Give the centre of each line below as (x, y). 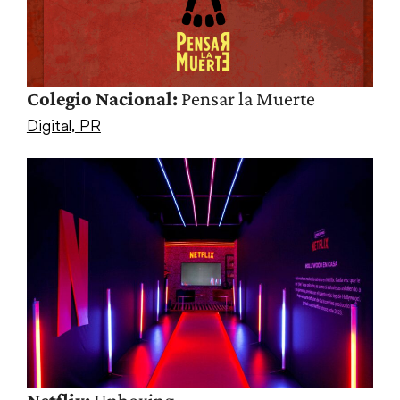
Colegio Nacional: (102, 98)
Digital (49, 125)
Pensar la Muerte (246, 98)
